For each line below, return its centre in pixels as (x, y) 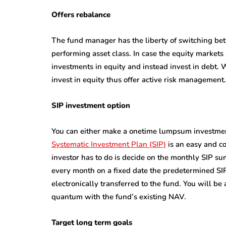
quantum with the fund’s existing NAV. (119, 197)
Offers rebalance (81, 15)
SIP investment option (91, 106)
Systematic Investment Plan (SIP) (109, 145)
